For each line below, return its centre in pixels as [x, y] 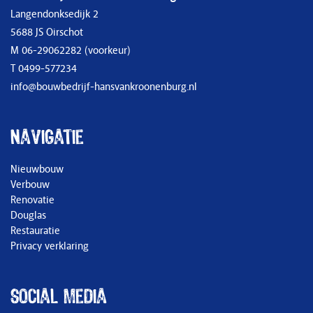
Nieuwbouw [37, 170]
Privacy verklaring [50, 247]
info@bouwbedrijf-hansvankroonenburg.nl [104, 87]
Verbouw [30, 185]
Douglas [28, 216]
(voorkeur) [106, 51]
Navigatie [47, 139]
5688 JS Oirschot [47, 33]
